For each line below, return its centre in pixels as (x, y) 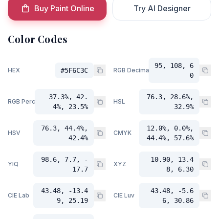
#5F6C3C (74, 70)
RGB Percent (26, 101)
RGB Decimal (132, 70)
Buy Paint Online (64, 8)
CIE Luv (124, 195)
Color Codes (38, 39)
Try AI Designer (162, 8)
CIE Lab (19, 195)
